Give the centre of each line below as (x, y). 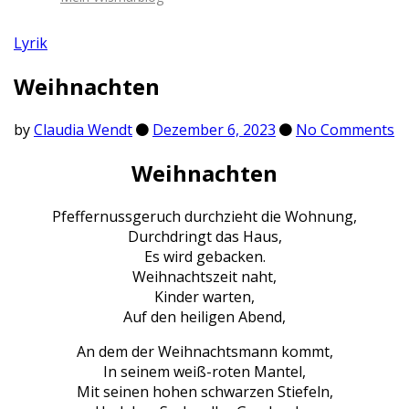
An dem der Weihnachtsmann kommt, (204, 352)
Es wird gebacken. (204, 257)
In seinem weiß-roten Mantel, (204, 372)
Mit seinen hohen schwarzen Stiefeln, (204, 392)
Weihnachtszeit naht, (204, 277)
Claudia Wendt (83, 130)
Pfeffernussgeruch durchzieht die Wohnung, (204, 217)
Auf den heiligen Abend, (204, 317)
